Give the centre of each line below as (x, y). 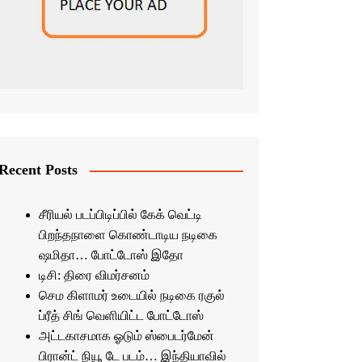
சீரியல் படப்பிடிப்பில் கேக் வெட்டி (120, 215)
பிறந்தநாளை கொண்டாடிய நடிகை (128, 235)
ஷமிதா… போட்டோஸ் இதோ (111, 255)
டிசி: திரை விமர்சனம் (94, 276)
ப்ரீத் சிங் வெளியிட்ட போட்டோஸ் (121, 316)
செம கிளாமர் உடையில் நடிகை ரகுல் (131, 296)
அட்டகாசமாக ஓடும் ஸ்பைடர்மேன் (126, 336)
